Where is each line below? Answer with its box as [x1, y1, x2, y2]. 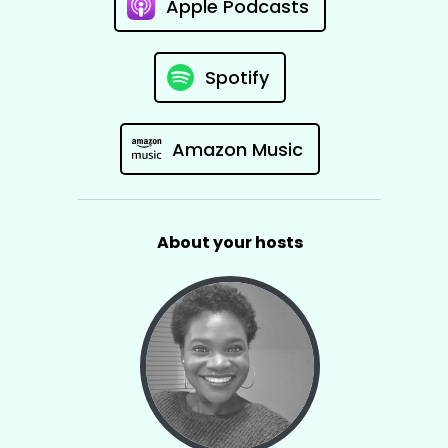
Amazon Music [171, 136, 303, 162]
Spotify [204, 65, 269, 91]
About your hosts [156, 231, 303, 255]
